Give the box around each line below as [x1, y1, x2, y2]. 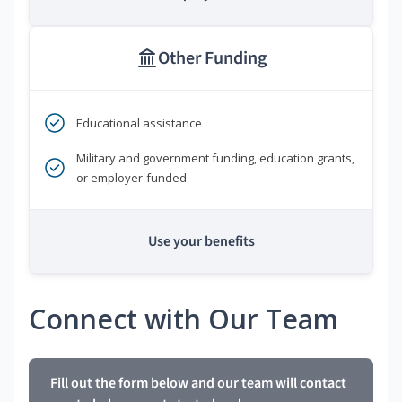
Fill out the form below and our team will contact [50, 373, 346, 394]
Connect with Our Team [29, 301, 338, 338]
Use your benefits [147, 232, 255, 252]
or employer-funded [76, 170, 187, 187]
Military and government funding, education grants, [76, 150, 354, 167]
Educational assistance [76, 115, 202, 132]
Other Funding [157, 46, 267, 72]
